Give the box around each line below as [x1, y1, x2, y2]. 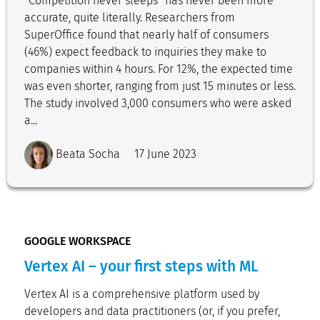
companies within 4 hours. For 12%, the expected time [24, 62, 293, 76]
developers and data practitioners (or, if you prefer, [24, 304, 280, 318]
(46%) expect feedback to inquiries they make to [24, 45, 266, 59]
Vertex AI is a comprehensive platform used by [24, 287, 259, 301]
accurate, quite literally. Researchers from [24, 11, 235, 24]
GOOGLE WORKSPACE [24, 234, 131, 248]
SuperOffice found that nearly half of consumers [24, 28, 269, 41]
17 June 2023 [134, 147, 196, 161]
